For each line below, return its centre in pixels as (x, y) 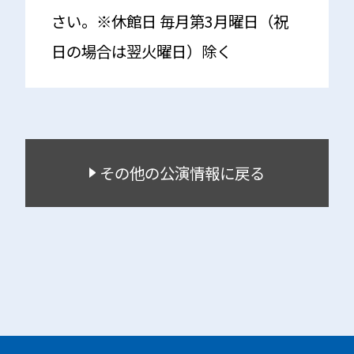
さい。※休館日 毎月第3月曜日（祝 (169, 21)
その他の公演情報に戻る (182, 172)
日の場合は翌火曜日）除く (141, 51)
